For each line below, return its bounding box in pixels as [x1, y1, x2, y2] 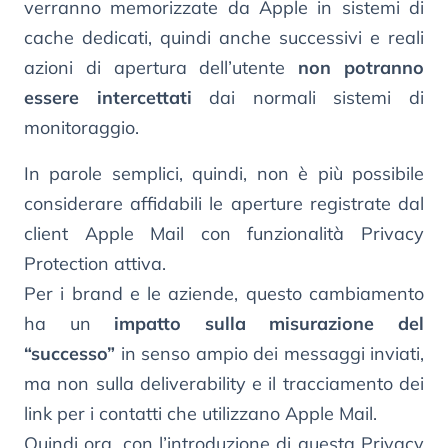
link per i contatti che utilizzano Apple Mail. [24, 401, 377, 425]
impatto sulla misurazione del [114, 311, 425, 335]
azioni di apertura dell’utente [24, 55, 299, 79]
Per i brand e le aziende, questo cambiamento [24, 281, 424, 305]
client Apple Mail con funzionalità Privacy [24, 221, 424, 245]
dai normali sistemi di [191, 85, 425, 109]
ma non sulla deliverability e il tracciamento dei [24, 371, 424, 395]
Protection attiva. [24, 251, 166, 275]
